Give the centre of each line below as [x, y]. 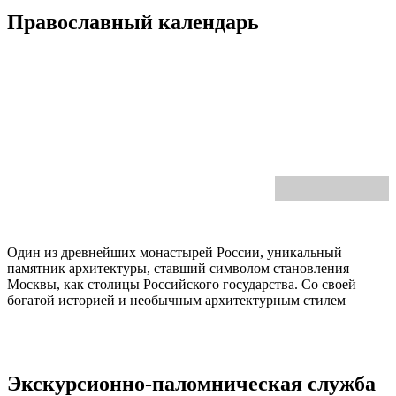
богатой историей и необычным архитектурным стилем [176, 301]
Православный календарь [133, 23]
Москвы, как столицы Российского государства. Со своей [182, 285]
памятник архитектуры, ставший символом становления [178, 269]
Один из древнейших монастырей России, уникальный [175, 253]
